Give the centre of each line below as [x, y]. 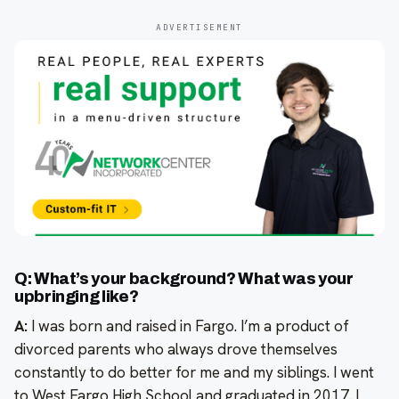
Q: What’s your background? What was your [184, 278]
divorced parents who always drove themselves [176, 349]
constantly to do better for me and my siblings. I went [194, 372]
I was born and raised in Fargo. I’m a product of [188, 326]
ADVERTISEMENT [199, 27]
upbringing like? [77, 296]
